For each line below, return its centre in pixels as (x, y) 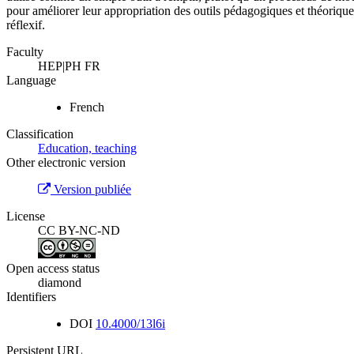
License (26, 217)
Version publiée (91, 190)
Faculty (25, 52)
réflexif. (26, 25)
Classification (40, 134)
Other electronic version (66, 163)
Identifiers (31, 296)
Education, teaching (87, 149)
